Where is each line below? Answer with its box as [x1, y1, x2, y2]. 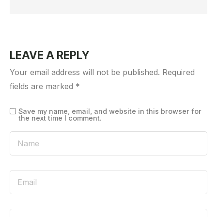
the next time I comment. [18, 114, 102, 123]
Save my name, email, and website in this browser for [18, 107, 201, 116]
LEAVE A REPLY [10, 48, 90, 62]
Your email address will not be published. [10, 67, 160, 77]
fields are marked [10, 81, 76, 92]
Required [162, 67, 195, 77]
